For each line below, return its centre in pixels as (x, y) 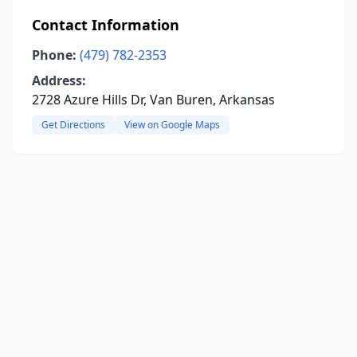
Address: (59, 80)
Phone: (54, 55)
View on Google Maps (172, 125)
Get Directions (73, 125)
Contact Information (106, 25)
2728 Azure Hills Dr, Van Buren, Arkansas (153, 100)
